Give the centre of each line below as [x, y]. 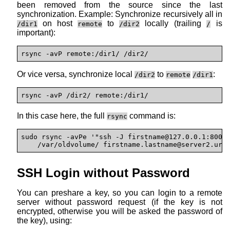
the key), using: [44, 220]
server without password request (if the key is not [120, 202]
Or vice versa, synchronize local [76, 74]
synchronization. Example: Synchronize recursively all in [120, 14]
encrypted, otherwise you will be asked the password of [120, 211]
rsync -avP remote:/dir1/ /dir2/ [85, 54]
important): [36, 33]
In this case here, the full [62, 116]
